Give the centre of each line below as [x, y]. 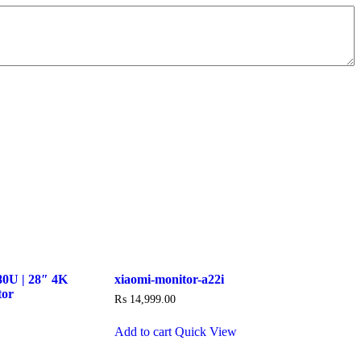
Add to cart [143, 331]
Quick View [205, 331]
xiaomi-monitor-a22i [169, 280]
